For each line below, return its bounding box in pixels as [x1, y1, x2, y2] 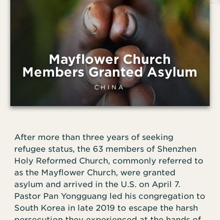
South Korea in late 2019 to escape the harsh [14, 203, 198, 213]
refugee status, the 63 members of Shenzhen [14, 144, 197, 154]
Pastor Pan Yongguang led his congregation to [14, 192, 206, 201]
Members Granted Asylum [22, 64, 198, 80]
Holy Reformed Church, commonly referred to [14, 156, 204, 166]
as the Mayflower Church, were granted [14, 168, 176, 178]
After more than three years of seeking [14, 133, 174, 142]
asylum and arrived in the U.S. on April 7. [14, 180, 181, 190]
